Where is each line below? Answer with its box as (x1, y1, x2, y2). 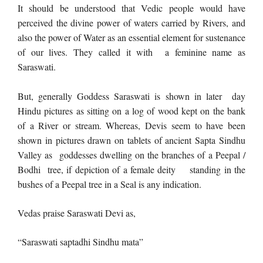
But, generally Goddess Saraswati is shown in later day (18, 90, 245, 102)
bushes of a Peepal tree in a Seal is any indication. (18, 178, 204, 190)
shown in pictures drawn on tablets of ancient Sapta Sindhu (18, 134, 245, 146)
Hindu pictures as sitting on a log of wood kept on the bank (18, 104, 245, 117)
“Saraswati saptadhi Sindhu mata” (18, 235, 143, 248)
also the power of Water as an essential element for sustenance (18, 31, 245, 43)
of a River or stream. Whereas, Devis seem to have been (18, 119, 245, 131)
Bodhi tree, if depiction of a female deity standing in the (18, 163, 245, 176)
